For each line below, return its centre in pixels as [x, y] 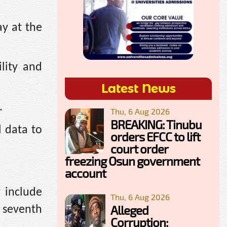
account [85, 173]
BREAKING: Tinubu [156, 124]
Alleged [129, 210]
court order [139, 148]
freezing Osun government [132, 161]
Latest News [138, 88]
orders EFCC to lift [155, 136]
